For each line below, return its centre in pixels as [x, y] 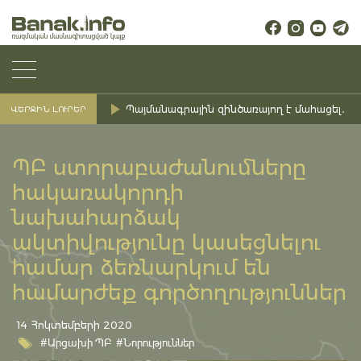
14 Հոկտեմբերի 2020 [75, 325]
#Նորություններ [155, 342]
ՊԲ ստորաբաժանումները [159, 168]
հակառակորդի [98, 193]
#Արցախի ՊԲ [76, 342]
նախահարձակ [96, 218]
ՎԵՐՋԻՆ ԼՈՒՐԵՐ [48, 109]
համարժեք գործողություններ [179, 293]
